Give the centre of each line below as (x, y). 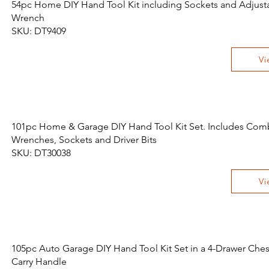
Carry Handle (39, 261)
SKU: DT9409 (39, 31)
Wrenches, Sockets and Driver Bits (84, 140)
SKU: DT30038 (41, 153)
